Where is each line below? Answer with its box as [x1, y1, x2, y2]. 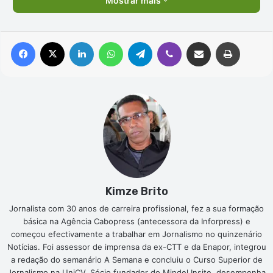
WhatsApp [122, 36, 161, 46]
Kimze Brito [105, 184, 168, 198]
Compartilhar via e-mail [210, 36, 225, 46]
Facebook [35, 36, 72, 46]
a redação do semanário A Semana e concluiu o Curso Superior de [10, 254, 263, 264]
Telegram [152, 36, 186, 46]
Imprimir [239, 36, 269, 46]
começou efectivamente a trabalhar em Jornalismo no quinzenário [11, 229, 262, 239]
